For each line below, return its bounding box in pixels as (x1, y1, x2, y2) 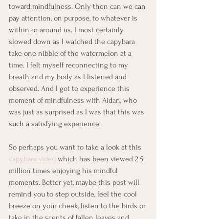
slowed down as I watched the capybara (9, 37, 137, 46)
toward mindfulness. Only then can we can (9, 2, 148, 11)
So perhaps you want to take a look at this (9, 143, 143, 152)
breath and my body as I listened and (9, 72, 129, 81)
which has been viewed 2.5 (56, 154, 145, 163)
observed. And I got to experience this (9, 84, 131, 93)
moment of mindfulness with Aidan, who (9, 96, 139, 105)
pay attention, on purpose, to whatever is (9, 14, 139, 22)
